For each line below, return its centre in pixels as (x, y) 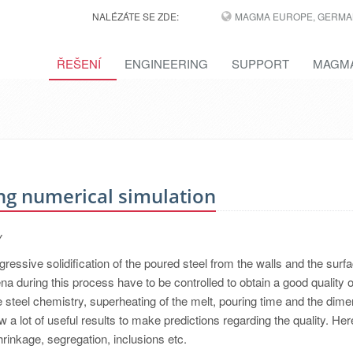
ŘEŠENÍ (79, 63)
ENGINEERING (166, 63)
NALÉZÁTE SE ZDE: (135, 16)
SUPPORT (260, 63)
